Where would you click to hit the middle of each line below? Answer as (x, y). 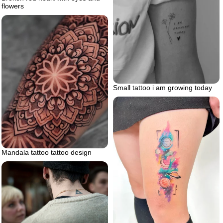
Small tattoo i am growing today (163, 88)
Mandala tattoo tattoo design (47, 153)
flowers (13, 6)
